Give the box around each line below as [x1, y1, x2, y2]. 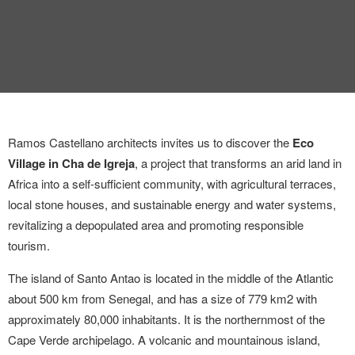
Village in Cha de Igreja [8, 155, 135, 172]
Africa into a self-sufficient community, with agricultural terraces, [8, 175, 336, 192]
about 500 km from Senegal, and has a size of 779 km [8, 290, 287, 307]
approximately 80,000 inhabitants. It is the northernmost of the [8, 311, 325, 327]
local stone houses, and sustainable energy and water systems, [8, 196, 336, 212]
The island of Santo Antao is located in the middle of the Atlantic [8, 269, 334, 286]
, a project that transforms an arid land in [135, 155, 342, 171]
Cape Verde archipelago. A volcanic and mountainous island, [8, 331, 320, 348]
